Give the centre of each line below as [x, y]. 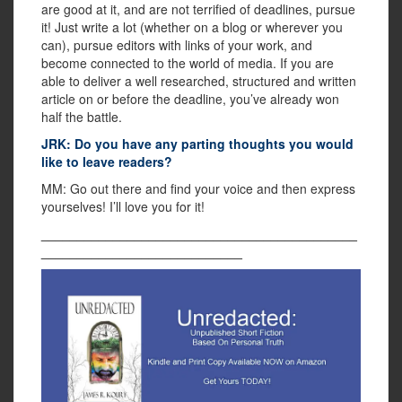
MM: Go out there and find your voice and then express [198, 189]
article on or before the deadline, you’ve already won [190, 99]
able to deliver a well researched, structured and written [199, 81]
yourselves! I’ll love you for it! [123, 207]
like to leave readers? [107, 162]
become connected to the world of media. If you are [188, 63]
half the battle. [82, 117]
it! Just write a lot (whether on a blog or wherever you [192, 27]
